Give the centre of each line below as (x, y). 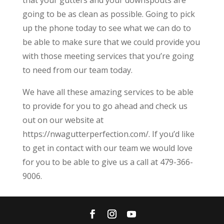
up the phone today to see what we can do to (106, 28)
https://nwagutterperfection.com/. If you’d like (108, 134)
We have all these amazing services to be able (108, 92)
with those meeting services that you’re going (108, 56)
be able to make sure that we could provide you (111, 42)
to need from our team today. (77, 70)
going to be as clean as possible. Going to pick (108, 14)
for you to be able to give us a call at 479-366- (107, 162)
